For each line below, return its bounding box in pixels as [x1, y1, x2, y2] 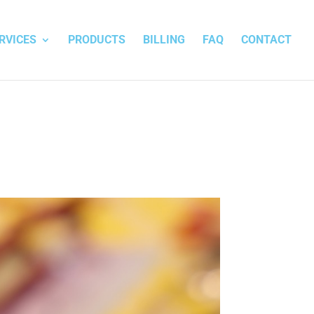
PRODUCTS [68, 33, 125, 46]
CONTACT [241, 33, 292, 46]
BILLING [143, 33, 185, 46]
